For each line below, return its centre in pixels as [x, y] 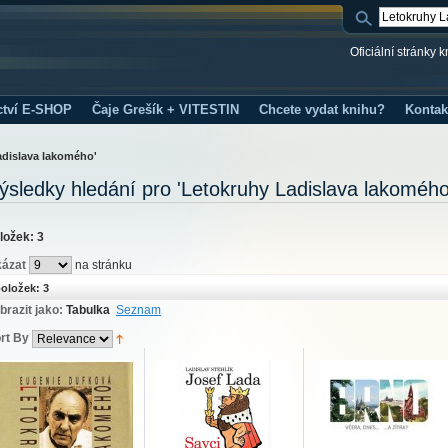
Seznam [138, 310]
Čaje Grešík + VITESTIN [165, 109]
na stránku [102, 264]
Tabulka [88, 310]
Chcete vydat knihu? [322, 109]
